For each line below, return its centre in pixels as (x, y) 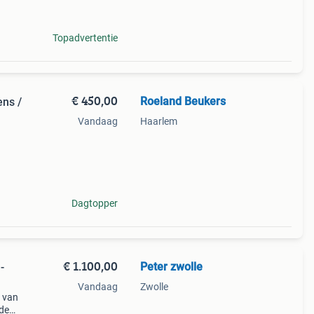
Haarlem (158, 121)
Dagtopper (94, 203)
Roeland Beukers (183, 101)
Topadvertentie (85, 38)
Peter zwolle (171, 267)
